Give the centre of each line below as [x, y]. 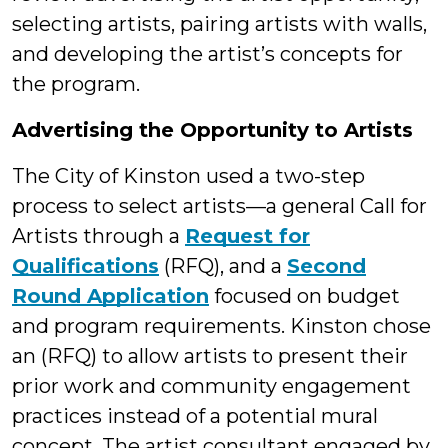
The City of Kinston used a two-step [188, 176]
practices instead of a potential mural [195, 416]
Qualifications [85, 266]
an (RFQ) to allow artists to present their [210, 356]
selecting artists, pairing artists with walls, [219, 24]
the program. [76, 84]
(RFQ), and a [223, 266]
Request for [247, 236]
